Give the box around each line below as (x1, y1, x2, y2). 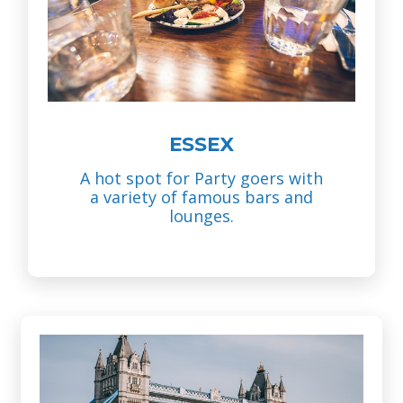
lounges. (169, 205, 234, 228)
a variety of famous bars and (90, 186, 313, 209)
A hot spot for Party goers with (80, 167, 323, 190)
